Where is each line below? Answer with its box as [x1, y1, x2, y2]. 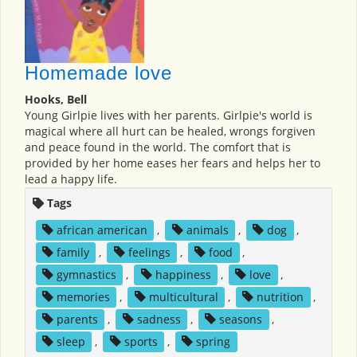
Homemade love [25, 62, 172, 84]
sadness [136, 312, 181, 328]
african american [56, 222, 147, 238]
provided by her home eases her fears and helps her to [25, 155, 320, 171]
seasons [219, 312, 263, 328]
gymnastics [56, 267, 116, 283]
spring [196, 334, 231, 350]
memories [56, 289, 110, 305]
